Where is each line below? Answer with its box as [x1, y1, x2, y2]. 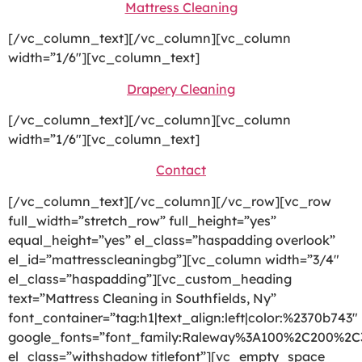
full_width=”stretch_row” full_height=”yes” [8, 212, 276, 229]
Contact [156, 162, 206, 179]
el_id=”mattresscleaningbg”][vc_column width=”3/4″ [8, 250, 339, 267]
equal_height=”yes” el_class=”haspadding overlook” [8, 231, 335, 248]
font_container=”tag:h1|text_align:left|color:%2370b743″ [8, 309, 358, 326]
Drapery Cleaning [127, 80, 235, 97]
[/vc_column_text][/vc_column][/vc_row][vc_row [8, 192, 331, 209]
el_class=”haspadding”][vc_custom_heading [8, 270, 292, 287]
